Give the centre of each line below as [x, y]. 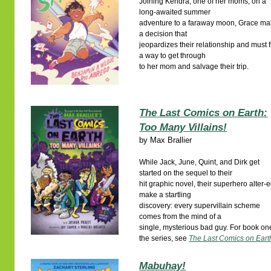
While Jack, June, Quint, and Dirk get [200, 162]
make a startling [165, 195]
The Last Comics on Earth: [204, 113]
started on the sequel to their [186, 173]
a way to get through [173, 56]
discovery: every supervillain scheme [200, 206]
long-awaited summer [175, 12]
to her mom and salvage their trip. [194, 67]
